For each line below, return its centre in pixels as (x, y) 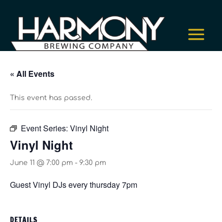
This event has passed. (51, 98)
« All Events (32, 74)
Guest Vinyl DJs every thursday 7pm (74, 185)
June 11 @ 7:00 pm (41, 163)
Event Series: (45, 128)
